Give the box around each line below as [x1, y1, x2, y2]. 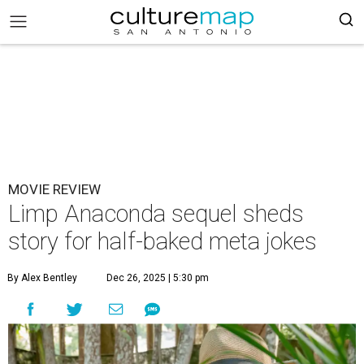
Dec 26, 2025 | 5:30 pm [106, 272, 209, 284]
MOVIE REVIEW [8, 181, 101, 197]
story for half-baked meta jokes [8, 227, 317, 255]
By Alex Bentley [7, 272, 77, 284]
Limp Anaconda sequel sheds [8, 200, 304, 227]
